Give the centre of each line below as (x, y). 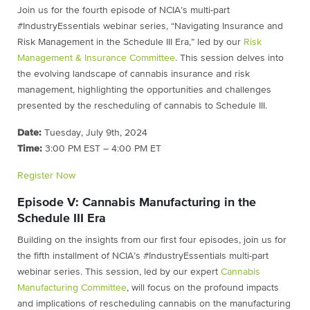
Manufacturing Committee (72, 288)
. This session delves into (229, 58)
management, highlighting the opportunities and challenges (144, 90)
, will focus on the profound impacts (203, 288)
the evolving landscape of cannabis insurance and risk (134, 74)
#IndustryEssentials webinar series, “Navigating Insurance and (150, 26)
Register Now (46, 175)
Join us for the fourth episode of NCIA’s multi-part (124, 10)
